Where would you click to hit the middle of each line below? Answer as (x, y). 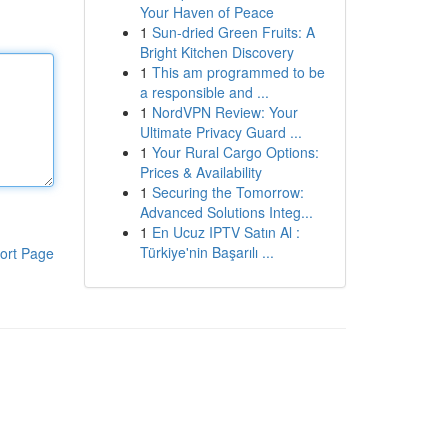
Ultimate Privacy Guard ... (220, 132)
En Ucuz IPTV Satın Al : (225, 232)
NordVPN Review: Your (224, 112)
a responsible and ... (204, 92)
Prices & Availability (200, 172)
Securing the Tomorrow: (227, 192)
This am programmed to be (238, 72)
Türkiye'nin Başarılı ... (206, 252)
